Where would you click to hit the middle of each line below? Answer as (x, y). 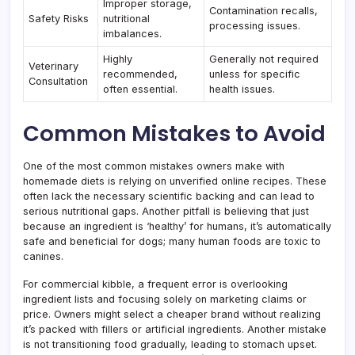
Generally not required (264, 59)
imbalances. (133, 34)
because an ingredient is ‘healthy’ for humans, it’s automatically (177, 226)
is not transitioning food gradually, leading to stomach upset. (170, 344)
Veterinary (54, 66)
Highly (118, 59)
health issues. (242, 89)
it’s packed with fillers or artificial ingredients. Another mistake (175, 329)
